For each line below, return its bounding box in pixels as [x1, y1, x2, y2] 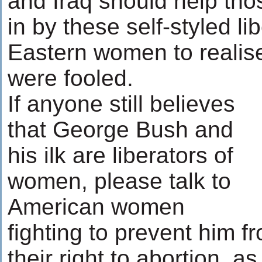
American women [8, 194, 185, 219]
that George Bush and [8, 117, 233, 142]
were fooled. [8, 65, 133, 91]
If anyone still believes [8, 91, 235, 116]
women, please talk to [8, 168, 231, 194]
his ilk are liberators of [8, 143, 233, 168]
